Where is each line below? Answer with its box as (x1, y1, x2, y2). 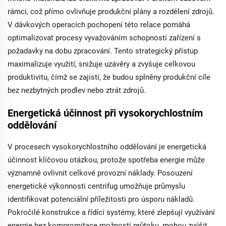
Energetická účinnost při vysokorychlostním (8, 107, 203, 119)
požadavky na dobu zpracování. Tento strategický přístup (8, 46, 198, 55)
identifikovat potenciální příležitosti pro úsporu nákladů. (8, 195, 195, 204)
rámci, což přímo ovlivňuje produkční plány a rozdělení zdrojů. (8, 7, 214, 16)
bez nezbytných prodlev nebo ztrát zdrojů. (8, 86, 146, 95)
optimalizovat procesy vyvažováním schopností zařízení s (8, 33, 201, 42)
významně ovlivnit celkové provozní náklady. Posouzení (8, 168, 193, 178)
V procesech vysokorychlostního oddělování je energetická (8, 142, 206, 151)
